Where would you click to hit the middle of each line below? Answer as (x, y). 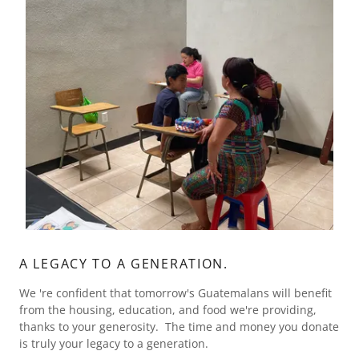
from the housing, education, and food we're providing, (168, 310)
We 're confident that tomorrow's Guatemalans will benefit (175, 293)
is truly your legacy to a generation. (117, 344)
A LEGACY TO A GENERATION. (124, 264)
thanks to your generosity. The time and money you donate (179, 327)
